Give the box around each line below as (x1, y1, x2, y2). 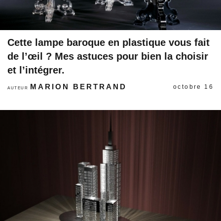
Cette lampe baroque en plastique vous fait (7, 37, 210, 48)
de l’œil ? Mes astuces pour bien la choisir (7, 51, 208, 62)
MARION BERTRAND (30, 82, 127, 91)
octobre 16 (173, 83, 214, 90)
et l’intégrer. (7, 65, 65, 75)
